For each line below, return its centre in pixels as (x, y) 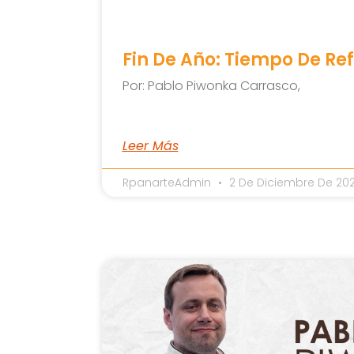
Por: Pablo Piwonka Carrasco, (211, 85)
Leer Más (150, 145)
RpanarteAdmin (168, 182)
